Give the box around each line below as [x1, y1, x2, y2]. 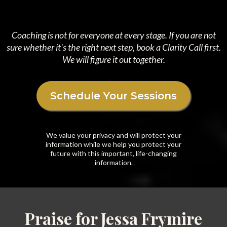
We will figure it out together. [62, 54, 165, 65]
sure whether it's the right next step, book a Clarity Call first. [6, 42, 221, 53]
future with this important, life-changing [50, 149, 177, 158]
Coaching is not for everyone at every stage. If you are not [11, 29, 216, 41]
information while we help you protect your [46, 140, 181, 148]
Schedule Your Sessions [50, 88, 177, 104]
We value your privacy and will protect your [46, 131, 181, 139]
